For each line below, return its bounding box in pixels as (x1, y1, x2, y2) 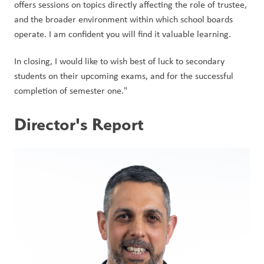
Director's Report (14, 114, 144, 134)
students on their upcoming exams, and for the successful (14, 70, 233, 82)
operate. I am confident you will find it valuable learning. (14, 28, 231, 40)
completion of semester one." (14, 84, 137, 97)
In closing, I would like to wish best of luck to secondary (14, 55, 225, 67)
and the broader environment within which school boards (14, 13, 233, 25)
